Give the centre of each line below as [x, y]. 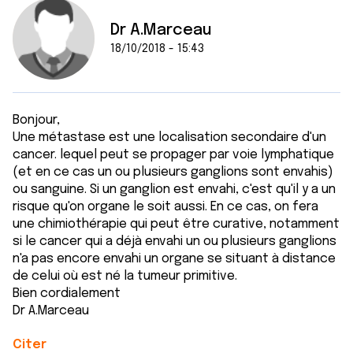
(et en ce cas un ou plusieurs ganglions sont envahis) [173, 172]
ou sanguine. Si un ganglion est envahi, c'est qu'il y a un [174, 190]
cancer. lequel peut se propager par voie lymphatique [173, 155]
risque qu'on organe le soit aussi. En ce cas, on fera [165, 207]
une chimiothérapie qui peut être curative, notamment [176, 224]
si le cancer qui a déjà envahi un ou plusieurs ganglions [175, 242]
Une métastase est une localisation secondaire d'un [169, 137]
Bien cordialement [67, 294]
